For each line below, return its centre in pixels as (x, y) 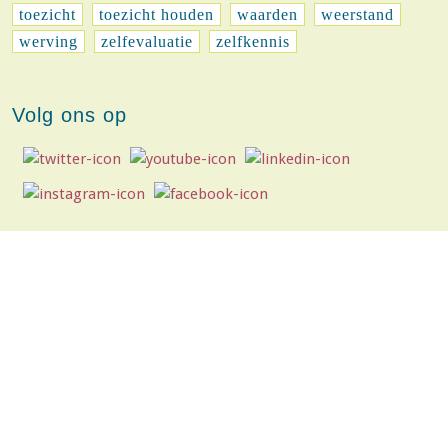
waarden (267, 14)
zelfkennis (253, 41)
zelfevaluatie (147, 41)
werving (48, 41)
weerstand (357, 14)
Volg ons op (69, 115)
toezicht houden (156, 14)
